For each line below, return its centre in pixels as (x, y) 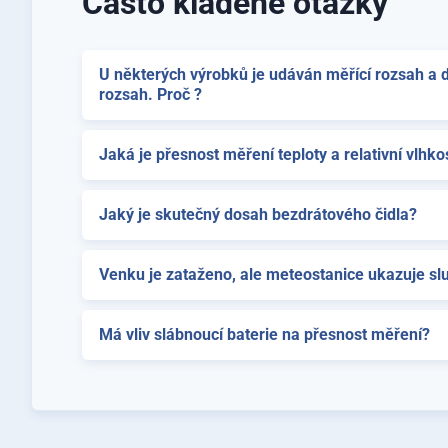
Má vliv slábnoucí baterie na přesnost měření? (264, 334)
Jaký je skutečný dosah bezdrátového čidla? (258, 214)
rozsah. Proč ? (150, 94)
